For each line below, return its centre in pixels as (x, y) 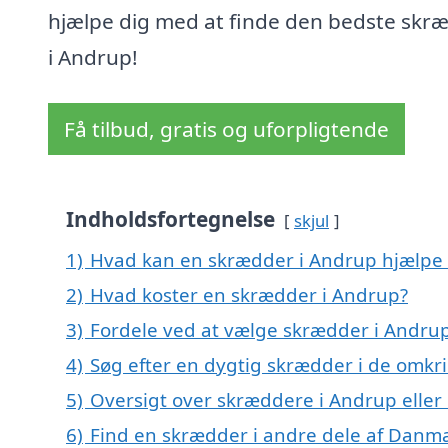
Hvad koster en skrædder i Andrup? (249, 295)
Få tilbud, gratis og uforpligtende (226, 129)
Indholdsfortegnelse (170, 219)
